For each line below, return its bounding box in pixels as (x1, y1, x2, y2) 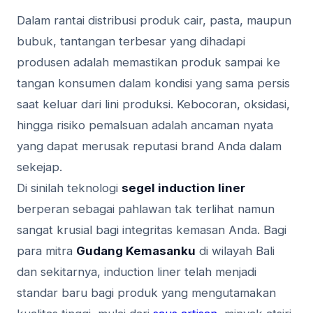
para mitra (17, 244, 76, 259)
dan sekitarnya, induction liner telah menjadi (17, 265, 256, 279)
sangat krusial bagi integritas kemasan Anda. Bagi (17, 223, 286, 238)
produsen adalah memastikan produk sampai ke (17, 55, 280, 70)
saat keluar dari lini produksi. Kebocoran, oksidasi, (17, 97, 290, 112)
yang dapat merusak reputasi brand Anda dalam (17, 139, 282, 154)
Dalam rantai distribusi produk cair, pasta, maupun (17, 13, 291, 28)
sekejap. (17, 160, 62, 175)
